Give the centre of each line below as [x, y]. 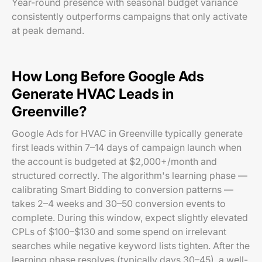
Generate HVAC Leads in [93, 94]
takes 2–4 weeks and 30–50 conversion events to [119, 204]
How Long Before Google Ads [108, 76]
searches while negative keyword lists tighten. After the [131, 246]
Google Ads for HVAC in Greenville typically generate [127, 133]
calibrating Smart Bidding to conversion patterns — [123, 189]
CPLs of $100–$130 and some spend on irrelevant [119, 232]
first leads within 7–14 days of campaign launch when [127, 147]
